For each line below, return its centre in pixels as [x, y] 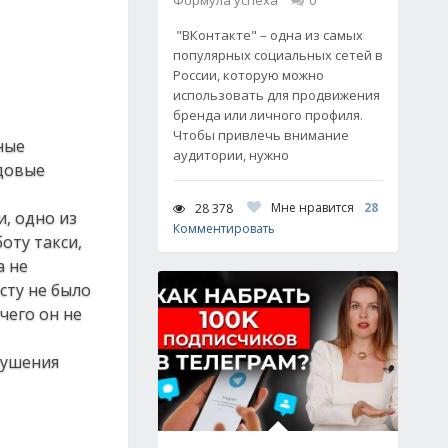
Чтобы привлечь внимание [261, 135]
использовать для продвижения [276, 95]
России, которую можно [248, 75]
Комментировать [224, 228]
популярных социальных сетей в [278, 55]
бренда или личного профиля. [268, 115]
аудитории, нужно [231, 155]
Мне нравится [312, 207]
